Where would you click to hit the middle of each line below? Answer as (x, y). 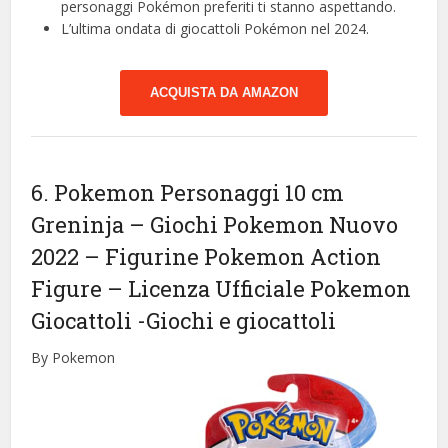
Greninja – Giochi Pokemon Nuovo (215, 225)
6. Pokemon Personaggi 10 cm (188, 193)
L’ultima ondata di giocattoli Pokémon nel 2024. (215, 29)
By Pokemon (73, 358)
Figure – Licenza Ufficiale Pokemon (221, 289)
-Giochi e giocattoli (237, 321)
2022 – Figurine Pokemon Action (206, 257)
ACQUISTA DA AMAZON (224, 93)
